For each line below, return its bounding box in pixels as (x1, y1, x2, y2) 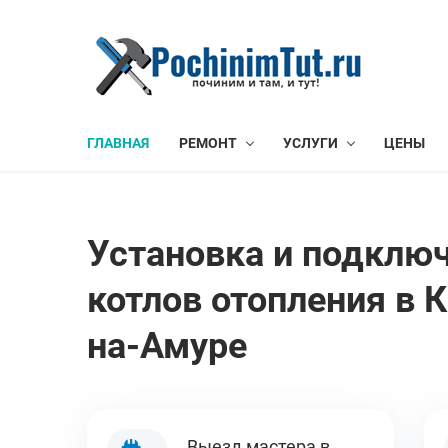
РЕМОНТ (179, 135, 237, 151)
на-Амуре (87, 325, 247, 367)
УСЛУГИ (283, 135, 338, 151)
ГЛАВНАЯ (87, 135, 149, 151)
